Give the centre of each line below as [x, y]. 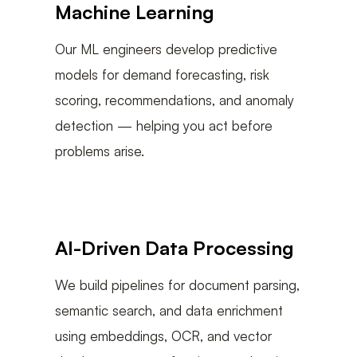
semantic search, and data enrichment [169, 311]
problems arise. [100, 151]
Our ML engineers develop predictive [166, 49]
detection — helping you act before [164, 126]
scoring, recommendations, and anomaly [175, 100]
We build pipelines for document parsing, [177, 285]
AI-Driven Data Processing [175, 248]
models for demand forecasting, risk [162, 75]
